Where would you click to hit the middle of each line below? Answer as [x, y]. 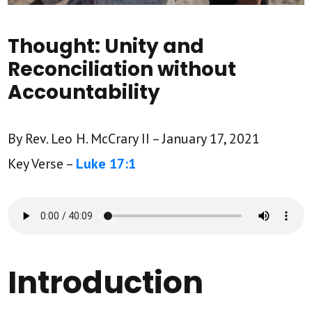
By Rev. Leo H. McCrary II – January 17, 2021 [134, 138]
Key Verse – [42, 163]
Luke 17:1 [106, 163]
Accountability [84, 92]
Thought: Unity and [106, 46]
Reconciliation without [122, 69]
